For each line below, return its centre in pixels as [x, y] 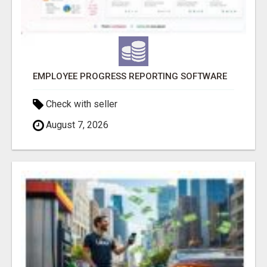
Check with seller [80, 104]
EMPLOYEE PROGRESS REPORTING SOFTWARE [130, 77]
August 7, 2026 [76, 125]
